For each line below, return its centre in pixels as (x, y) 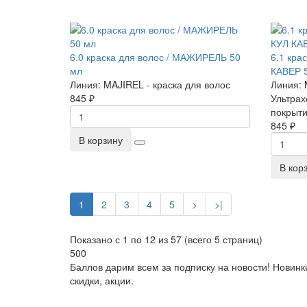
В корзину (101, 140)
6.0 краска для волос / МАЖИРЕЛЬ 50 (155, 57)
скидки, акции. (102, 280)
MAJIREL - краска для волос (167, 84)
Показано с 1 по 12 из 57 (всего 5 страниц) (166, 239)
